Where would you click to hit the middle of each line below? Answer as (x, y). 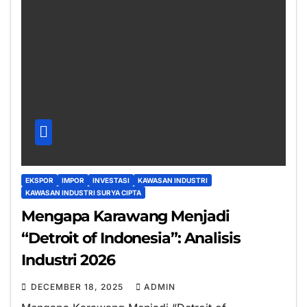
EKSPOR (39, 181)
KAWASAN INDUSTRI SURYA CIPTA (83, 193)
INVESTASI (111, 181)
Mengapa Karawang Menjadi (125, 217)
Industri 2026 (68, 260)
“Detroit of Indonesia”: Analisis (131, 238)
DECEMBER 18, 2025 (78, 287)
